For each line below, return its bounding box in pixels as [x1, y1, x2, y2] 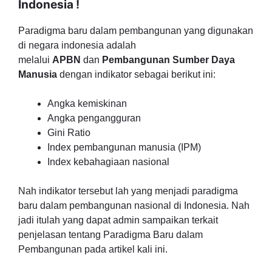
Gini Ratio [47, 127, 90, 138]
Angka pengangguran [47, 113, 141, 123]
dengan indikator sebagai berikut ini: [57, 69, 216, 80]
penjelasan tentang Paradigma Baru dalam [18, 229, 203, 240]
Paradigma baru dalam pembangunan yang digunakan [18, 25, 253, 36]
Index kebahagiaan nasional [47, 157, 169, 167]
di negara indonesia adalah [18, 40, 136, 50]
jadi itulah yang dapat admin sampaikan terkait [18, 215, 218, 225]
